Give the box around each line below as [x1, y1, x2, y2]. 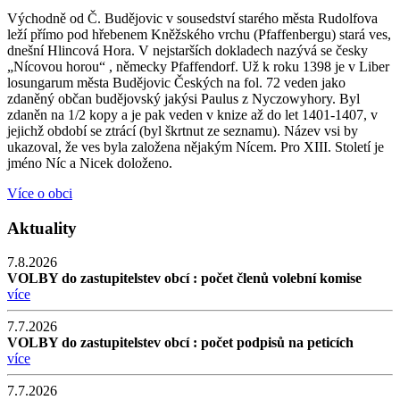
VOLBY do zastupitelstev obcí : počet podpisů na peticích [7, 335, 354, 351]
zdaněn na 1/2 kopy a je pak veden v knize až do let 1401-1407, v [7, 106, 378, 122]
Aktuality [7, 218, 77, 237]
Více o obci [7, 185, 72, 201]
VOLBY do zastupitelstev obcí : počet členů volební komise [7, 271, 362, 287]
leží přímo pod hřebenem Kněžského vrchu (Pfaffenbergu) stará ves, [7, 26, 391, 42]
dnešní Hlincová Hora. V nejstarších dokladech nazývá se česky [7, 42, 368, 58]
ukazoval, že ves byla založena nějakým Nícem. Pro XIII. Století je [7, 138, 384, 154]
